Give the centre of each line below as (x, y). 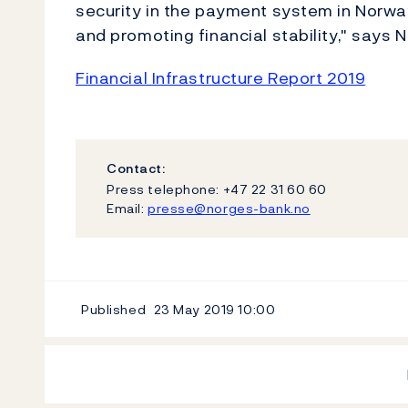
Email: (127, 208)
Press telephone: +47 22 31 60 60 (217, 189)
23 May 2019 (194, 309)
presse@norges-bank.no (229, 208)
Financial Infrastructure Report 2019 (221, 78)
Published (114, 309)
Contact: (136, 168)
